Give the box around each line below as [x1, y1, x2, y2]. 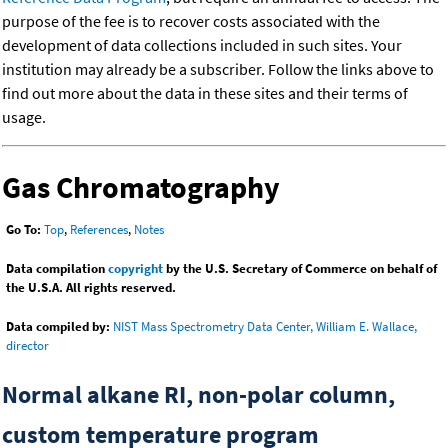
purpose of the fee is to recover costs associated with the [2, 11, 380, 32]
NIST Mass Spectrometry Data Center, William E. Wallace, [113, 318, 417, 336]
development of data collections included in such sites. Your [2, 35, 402, 56]
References [70, 221, 128, 239]
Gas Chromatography [2, 168, 280, 207]
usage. [2, 107, 46, 128]
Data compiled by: [6, 318, 110, 336]
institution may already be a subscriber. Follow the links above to [2, 59, 434, 80]
